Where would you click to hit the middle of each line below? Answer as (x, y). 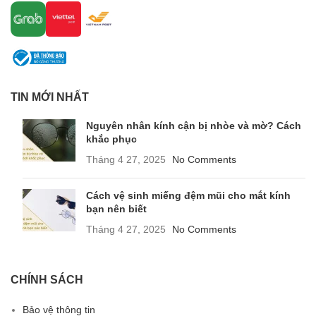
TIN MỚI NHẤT (50, 97)
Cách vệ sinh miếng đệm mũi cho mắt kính (188, 195)
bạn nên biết (116, 208)
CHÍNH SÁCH (47, 279)
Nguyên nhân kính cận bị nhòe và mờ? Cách (194, 125)
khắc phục (111, 139)
